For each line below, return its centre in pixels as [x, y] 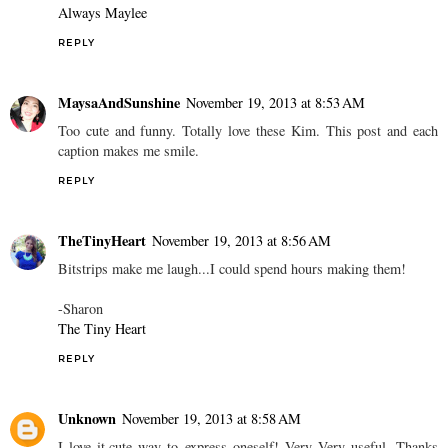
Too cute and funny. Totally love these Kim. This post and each [248, 130]
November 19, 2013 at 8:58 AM [211, 418]
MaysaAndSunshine [119, 102]
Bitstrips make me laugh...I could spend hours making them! [232, 268]
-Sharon [80, 308]
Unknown [87, 418]
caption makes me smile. [128, 150]
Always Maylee [102, 12]
